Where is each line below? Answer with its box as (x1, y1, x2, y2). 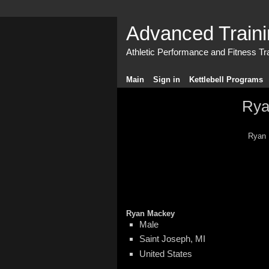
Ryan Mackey (125, 208, 175, 218)
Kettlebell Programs (189, 74, 263, 84)
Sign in (153, 74, 180, 84)
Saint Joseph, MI (139, 234, 205, 244)
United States (139, 249, 192, 259)
